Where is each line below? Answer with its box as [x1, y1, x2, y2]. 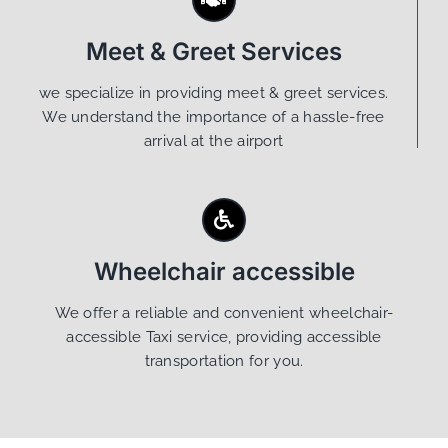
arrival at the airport [143, 132, 284, 151]
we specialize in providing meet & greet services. [38, 84, 389, 103]
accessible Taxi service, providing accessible [66, 328, 382, 347]
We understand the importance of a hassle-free [42, 108, 385, 127]
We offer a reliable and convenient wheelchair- [54, 304, 394, 323]
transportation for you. [144, 352, 304, 371]
